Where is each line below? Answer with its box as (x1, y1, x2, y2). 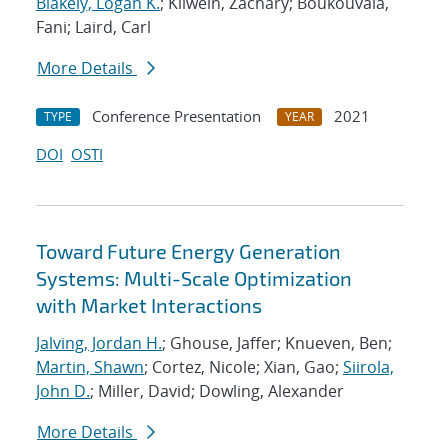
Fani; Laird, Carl (36, 16, 151, 39)
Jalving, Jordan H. (36, 332, 162, 355)
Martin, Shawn (36, 356, 144, 379)
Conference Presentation (92, 106, 261, 127)
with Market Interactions (36, 293, 262, 318)
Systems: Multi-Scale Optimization (36, 266, 352, 291)
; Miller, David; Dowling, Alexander (90, 380, 344, 403)
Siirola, (343, 356, 394, 379)
